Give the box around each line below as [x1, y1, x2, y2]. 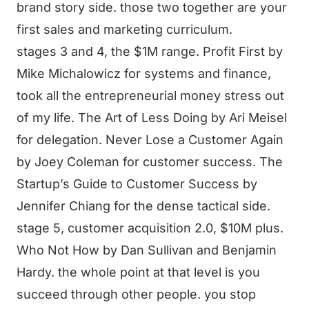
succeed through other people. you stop [17, 287, 256, 301]
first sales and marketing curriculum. [17, 22, 232, 37]
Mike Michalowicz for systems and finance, [17, 66, 271, 81]
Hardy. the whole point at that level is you [17, 265, 260, 279]
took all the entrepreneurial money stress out [17, 88, 284, 103]
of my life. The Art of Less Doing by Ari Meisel [17, 110, 287, 125]
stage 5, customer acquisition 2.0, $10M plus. [17, 221, 283, 235]
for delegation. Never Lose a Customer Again [17, 132, 283, 147]
